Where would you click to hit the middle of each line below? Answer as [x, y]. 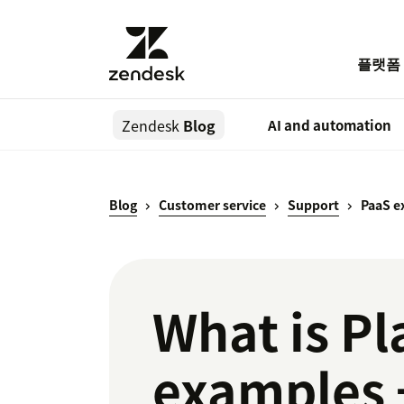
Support [313, 205]
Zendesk [151, 126]
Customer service [212, 205]
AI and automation [330, 126]
